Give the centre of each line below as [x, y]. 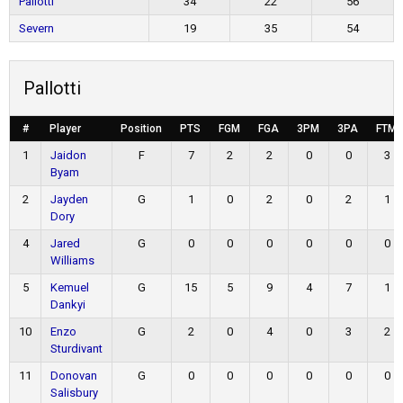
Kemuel [70, 287]
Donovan [74, 376]
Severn [36, 28]
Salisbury [74, 393]
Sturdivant [76, 349]
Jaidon [68, 155]
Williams [72, 260]
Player [65, 129]
